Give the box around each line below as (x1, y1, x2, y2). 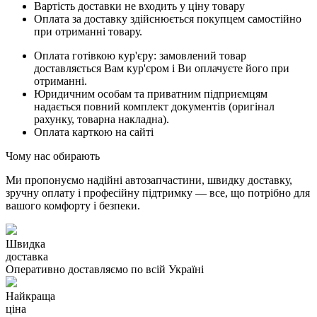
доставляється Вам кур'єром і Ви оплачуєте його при (34, 62, 289, 75)
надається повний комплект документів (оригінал (34, 100, 275, 113)
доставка (6, 250, 48, 263)
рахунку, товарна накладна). (34, 113, 169, 126)
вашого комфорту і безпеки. (6, 200, 140, 212)
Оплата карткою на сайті (34, 126, 154, 139)
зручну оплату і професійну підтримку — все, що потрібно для (6, 187, 310, 200)
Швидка (6, 238, 45, 250)
